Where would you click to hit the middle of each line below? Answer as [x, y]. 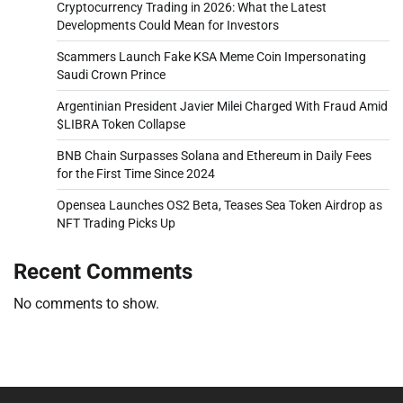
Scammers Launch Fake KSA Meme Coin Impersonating [211, 56]
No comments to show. [86, 303]
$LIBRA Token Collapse [121, 124]
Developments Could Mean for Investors [168, 25]
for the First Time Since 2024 [136, 173]
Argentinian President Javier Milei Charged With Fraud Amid [222, 106]
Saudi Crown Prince [111, 74]
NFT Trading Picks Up [116, 223]
